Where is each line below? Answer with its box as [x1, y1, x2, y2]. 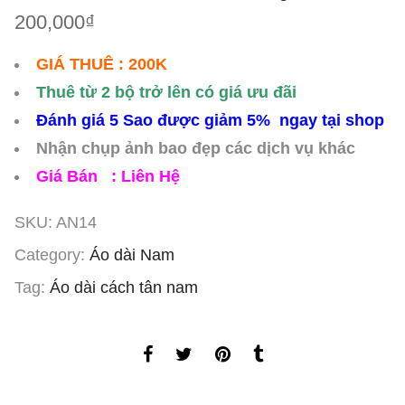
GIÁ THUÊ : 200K [36, 55, 167, 74]
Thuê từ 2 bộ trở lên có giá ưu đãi [36, 83, 297, 102]
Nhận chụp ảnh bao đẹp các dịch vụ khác [36, 139, 355, 158]
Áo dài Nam [89, 246, 174, 265]
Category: [14, 246, 89, 265]
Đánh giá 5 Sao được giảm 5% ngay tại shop [36, 111, 384, 130]
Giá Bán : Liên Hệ [36, 167, 180, 186]
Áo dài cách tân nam [50, 278, 198, 297]
